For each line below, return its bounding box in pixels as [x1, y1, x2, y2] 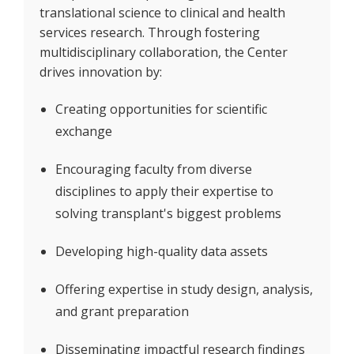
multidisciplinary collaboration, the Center [40, 43, 288, 61]
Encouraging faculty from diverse [55, 160, 252, 178]
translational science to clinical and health [40, 4, 285, 21]
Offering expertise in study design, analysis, [55, 281, 313, 298]
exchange [55, 122, 112, 140]
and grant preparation [55, 303, 189, 320]
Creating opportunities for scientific [55, 100, 267, 118]
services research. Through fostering [40, 24, 260, 41]
